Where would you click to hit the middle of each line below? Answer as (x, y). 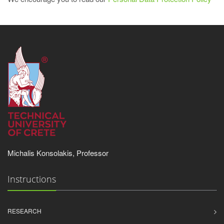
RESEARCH (24, 211)
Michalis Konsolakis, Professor (58, 153)
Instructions (32, 179)
